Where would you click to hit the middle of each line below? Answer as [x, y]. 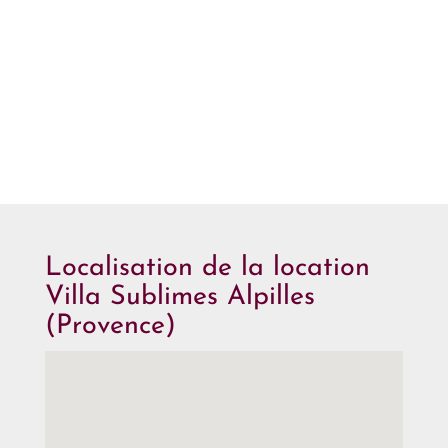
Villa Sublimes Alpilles [180, 297]
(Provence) [110, 326]
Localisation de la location [207, 268]
